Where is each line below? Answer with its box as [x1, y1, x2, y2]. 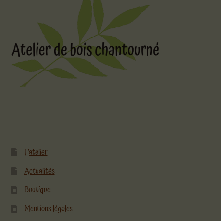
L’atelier [24, 146, 48, 159]
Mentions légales [24, 202, 73, 215]
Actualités [24, 164, 55, 178]
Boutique [24, 183, 51, 196]
